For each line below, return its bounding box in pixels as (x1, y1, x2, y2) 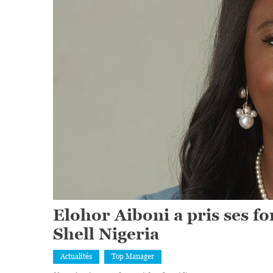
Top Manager (112, 252, 154, 261)
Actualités (60, 252, 92, 261)
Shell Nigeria (53, 225, 159, 244)
